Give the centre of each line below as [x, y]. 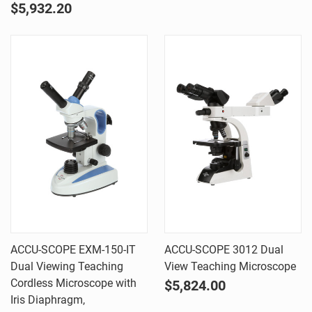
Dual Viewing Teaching [67, 266]
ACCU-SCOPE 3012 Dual [224, 250]
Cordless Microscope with [73, 283]
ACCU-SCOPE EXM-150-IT [73, 250]
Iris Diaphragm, [48, 300]
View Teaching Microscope [230, 266]
